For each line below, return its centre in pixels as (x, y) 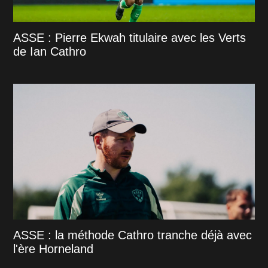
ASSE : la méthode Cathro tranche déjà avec (133, 235)
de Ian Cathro (50, 51)
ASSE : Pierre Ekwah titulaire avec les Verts (130, 37)
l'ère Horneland (54, 249)
